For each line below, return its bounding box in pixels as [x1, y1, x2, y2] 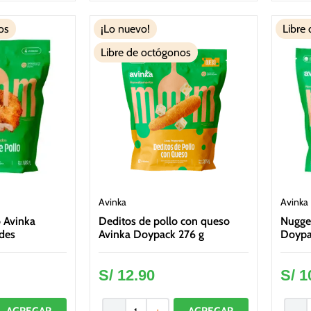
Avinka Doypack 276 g [98, 227, 204, 241]
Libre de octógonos [100, 46, 191, 60]
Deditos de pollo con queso [98, 214, 230, 228]
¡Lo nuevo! [100, 22, 150, 36]
